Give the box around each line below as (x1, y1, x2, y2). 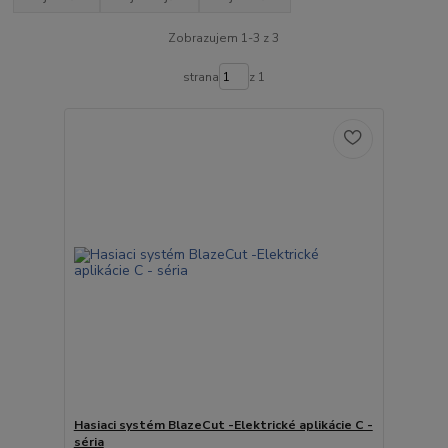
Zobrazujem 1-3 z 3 (168, 29, 280, 46)
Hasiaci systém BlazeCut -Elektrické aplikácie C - (73, 417, 373, 434)
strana (182, 68, 219, 85)
